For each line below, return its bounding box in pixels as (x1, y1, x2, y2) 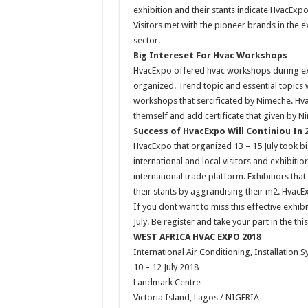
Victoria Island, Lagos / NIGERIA (133, 291, 259, 302)
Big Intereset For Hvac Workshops (133, 49, 287, 60)
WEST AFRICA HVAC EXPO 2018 (133, 231, 261, 242)
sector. (133, 34, 160, 45)
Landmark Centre (133, 276, 201, 287)
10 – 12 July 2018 (133, 261, 199, 272)
